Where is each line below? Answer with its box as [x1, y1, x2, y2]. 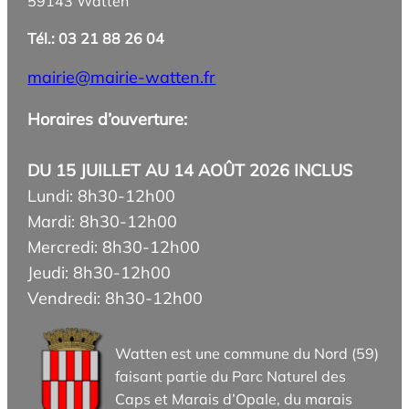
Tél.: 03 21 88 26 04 [27, 29, 165, 48]
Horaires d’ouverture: [27, 109, 188, 131]
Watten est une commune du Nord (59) [115, 344, 380, 363]
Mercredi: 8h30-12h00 [27, 236, 201, 258]
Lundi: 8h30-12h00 [27, 185, 176, 207]
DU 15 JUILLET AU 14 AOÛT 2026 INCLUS [27, 160, 353, 182]
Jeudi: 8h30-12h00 [27, 262, 172, 284]
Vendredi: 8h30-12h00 [27, 288, 204, 309]
